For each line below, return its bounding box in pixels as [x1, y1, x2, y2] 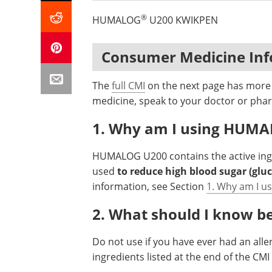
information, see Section [92, 180, 206, 193]
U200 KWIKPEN [147, 13, 218, 27]
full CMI [112, 79, 145, 92]
